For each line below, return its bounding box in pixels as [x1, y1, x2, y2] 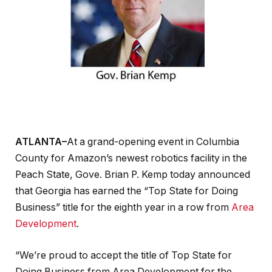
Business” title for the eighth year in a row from [15, 202, 229, 214]
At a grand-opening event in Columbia [67, 136, 239, 148]
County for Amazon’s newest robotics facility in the [15, 152, 247, 165]
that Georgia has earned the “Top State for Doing [15, 185, 238, 197]
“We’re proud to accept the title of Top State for [15, 249, 232, 261]
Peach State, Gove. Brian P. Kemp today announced [15, 169, 250, 181]
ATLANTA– [15, 136, 67, 148]
